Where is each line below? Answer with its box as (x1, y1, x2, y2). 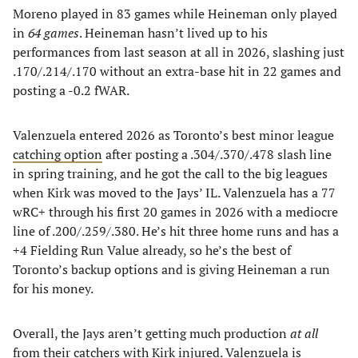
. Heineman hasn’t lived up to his (79, 24, 268, 42)
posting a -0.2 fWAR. (13, 82, 129, 99)
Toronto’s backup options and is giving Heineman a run (13, 261, 330, 278)
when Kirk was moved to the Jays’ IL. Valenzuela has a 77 (13, 184, 336, 201)
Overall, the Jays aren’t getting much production (13, 324, 290, 342)
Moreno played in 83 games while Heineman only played (13, 5, 337, 22)
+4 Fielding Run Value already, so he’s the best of (13, 241, 291, 259)
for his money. (13, 280, 93, 297)
